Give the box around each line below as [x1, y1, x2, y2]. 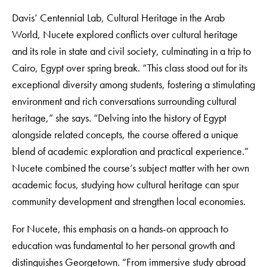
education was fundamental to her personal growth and [12, 238, 235, 252]
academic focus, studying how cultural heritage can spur [12, 177, 239, 191]
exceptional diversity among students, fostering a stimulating [12, 77, 255, 91]
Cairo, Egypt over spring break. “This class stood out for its [12, 60, 247, 74]
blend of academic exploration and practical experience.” [12, 144, 249, 158]
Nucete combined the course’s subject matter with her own [12, 160, 249, 175]
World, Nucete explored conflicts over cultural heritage [12, 27, 238, 41]
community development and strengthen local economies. [12, 194, 246, 208]
